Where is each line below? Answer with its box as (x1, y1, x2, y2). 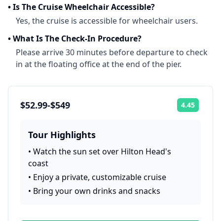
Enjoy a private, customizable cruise (33, 172, 166, 183)
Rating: (200, 104, 219, 112)
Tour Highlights (28, 129, 96, 141)
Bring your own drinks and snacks (33, 185, 160, 196)
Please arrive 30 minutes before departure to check (16, 47, 208, 58)
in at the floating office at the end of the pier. (16, 59, 182, 70)
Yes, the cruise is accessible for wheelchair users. (16, 15, 198, 26)
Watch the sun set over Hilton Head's (33, 146, 171, 157)
